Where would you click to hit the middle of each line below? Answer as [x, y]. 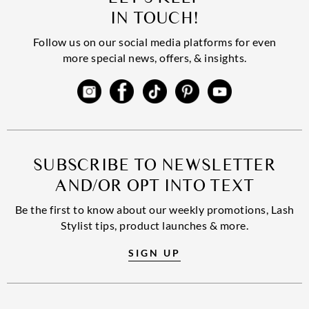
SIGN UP [154, 252]
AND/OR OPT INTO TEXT [154, 185]
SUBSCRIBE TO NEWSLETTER [154, 164]
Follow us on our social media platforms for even [154, 41]
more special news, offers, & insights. [154, 57]
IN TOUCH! [154, 17]
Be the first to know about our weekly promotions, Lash [154, 209]
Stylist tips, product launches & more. [154, 225]
